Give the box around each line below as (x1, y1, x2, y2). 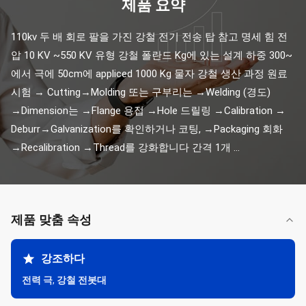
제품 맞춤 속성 (11, 213, 92, 227)
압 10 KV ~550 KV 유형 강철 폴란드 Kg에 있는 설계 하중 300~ (11, 49, 292, 61)
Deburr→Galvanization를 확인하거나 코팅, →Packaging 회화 (11, 123, 283, 135)
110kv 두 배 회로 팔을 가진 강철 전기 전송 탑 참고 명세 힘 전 (11, 31, 288, 43)
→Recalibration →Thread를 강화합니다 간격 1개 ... (11, 141, 240, 154)
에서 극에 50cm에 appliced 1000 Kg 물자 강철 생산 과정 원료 (11, 68, 288, 80)
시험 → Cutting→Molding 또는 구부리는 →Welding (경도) (11, 86, 270, 98)
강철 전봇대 (57, 275, 107, 286)
